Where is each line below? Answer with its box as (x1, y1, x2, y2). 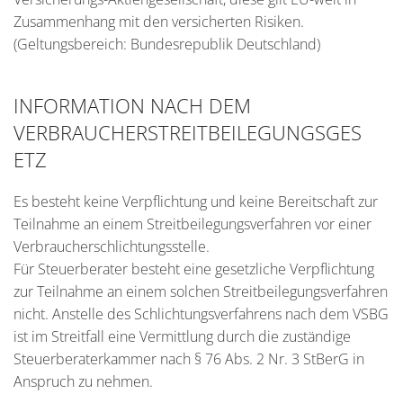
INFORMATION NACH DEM (13, 92, 251, 119)
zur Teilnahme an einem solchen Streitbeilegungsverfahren (13, 282, 388, 301)
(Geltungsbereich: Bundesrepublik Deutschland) (13, 34, 320, 54)
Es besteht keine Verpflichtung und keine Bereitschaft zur (13, 192, 378, 211)
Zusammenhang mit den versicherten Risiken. (13, 12, 304, 31)
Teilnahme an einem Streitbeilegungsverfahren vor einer (13, 214, 372, 234)
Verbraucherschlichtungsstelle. (13, 237, 210, 256)
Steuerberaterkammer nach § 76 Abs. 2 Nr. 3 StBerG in (13, 349, 364, 369)
